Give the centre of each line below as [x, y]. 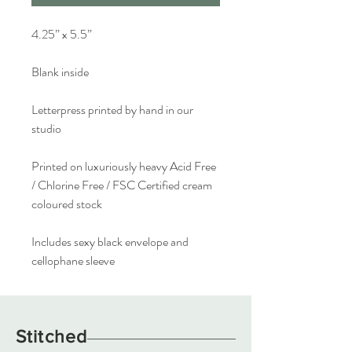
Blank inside [60, 72]
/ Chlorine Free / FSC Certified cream [122, 185]
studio [46, 128]
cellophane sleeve [73, 260]
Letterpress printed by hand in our [112, 110]
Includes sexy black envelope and [110, 242]
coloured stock [67, 204]
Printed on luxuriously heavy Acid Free [124, 166]
